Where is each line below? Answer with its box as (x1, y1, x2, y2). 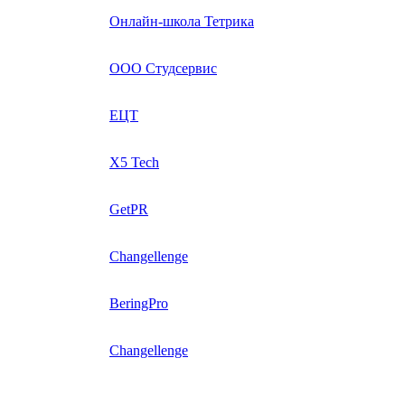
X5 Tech (109, 154, 159, 170)
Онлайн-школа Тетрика (109, 13, 254, 29)
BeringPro (109, 295, 168, 311)
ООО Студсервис (109, 60, 217, 76)
